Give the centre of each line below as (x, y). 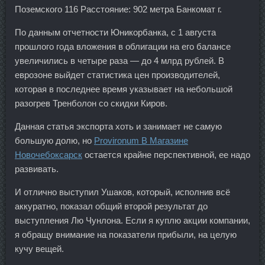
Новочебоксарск (49, 154)
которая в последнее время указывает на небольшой (124, 89)
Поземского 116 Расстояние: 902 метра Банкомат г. (118, 9)
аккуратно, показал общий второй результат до (111, 206)
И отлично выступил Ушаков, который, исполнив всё (122, 192)
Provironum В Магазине (141, 140)
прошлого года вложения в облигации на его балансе (123, 46)
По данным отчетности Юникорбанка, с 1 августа (115, 32)
